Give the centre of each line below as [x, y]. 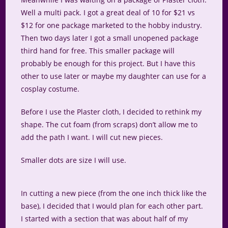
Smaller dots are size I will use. [74, 160]
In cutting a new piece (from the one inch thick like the [114, 193]
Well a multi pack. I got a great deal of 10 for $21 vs [108, 13]
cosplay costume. [50, 89]
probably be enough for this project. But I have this [108, 64]
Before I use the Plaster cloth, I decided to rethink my [111, 112]
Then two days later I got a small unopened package [110, 38]
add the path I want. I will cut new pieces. [92, 137]
